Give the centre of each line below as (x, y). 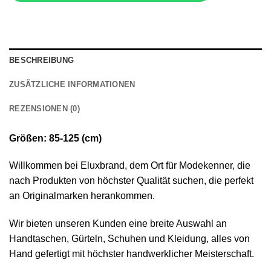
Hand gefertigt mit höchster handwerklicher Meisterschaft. (132, 254)
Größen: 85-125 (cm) (55, 138)
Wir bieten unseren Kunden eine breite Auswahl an (118, 224)
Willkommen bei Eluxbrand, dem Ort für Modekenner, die (130, 166)
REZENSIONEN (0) (44, 108)
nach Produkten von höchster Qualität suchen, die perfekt (131, 181)
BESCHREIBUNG (42, 60)
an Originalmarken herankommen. (82, 196)
